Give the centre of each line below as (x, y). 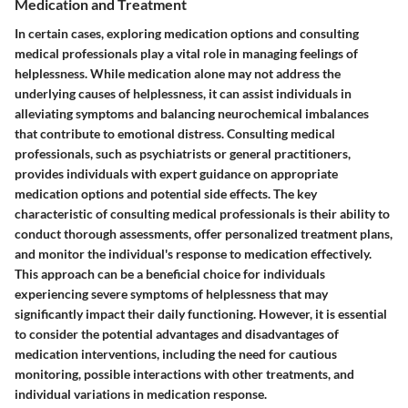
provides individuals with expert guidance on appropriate (176, 173)
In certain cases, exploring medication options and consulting (187, 33)
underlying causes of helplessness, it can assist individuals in (183, 93)
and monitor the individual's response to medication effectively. (193, 253)
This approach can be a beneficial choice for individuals (170, 273)
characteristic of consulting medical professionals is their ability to (202, 213)
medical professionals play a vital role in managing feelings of (186, 53)
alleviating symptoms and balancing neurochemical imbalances (192, 113)
